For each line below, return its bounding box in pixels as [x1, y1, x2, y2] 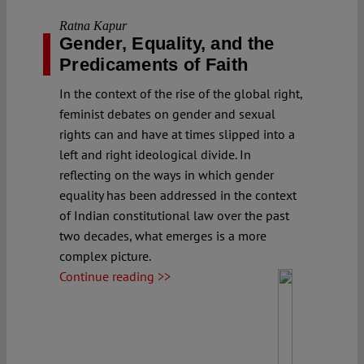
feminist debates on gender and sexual [59, 105, 275, 122]
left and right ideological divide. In [59, 145, 251, 162]
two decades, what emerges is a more [59, 227, 266, 244]
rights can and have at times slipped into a [59, 125, 295, 142]
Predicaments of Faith [59, 54, 249, 75]
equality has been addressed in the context [59, 186, 297, 203]
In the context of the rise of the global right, [59, 84, 302, 102]
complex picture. [59, 247, 151, 264]
